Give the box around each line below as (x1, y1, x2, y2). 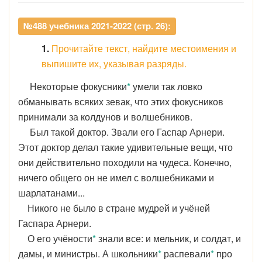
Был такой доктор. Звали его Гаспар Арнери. (18, 125, 225, 139)
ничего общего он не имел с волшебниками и (18, 171, 214, 184)
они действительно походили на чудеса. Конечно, (18, 156, 232, 169)
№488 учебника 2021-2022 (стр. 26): (23, 19, 171, 32)
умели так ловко (130, 80, 202, 93)
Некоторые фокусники (18, 80, 127, 93)
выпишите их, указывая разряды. (42, 57, 187, 70)
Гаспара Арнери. (18, 216, 91, 230)
